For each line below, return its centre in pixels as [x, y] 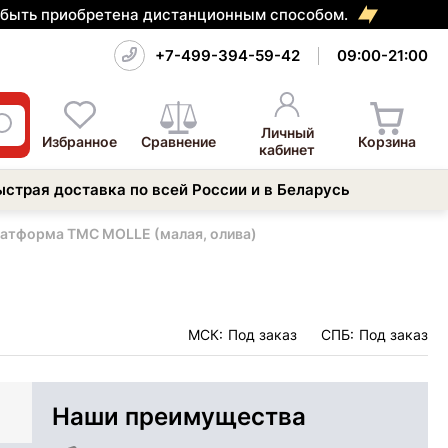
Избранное [80, 141]
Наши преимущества [179, 416]
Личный [287, 132]
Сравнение [179, 141]
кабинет [287, 149]
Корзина [387, 141]
